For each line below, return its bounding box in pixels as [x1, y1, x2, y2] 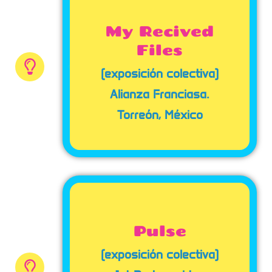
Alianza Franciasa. [110, 87, 209, 101]
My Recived [106, 22, 214, 39]
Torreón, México [117, 108, 203, 122]
